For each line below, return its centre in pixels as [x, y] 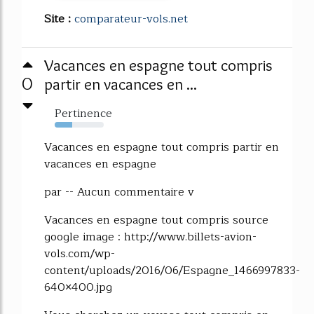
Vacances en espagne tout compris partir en [162, 148]
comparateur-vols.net [131, 19]
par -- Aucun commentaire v [119, 192]
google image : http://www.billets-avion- [150, 237]
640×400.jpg [78, 288]
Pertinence [83, 114]
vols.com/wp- [80, 254]
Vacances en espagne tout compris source [156, 220]
